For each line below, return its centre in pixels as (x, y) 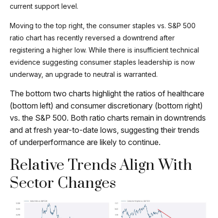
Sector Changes (63, 183)
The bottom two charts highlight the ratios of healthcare (107, 94)
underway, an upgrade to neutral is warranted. (84, 74)
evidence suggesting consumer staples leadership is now (102, 62)
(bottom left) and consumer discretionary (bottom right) (106, 106)
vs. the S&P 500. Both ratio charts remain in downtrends (108, 118)
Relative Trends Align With (101, 165)
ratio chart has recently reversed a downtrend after (92, 38)
